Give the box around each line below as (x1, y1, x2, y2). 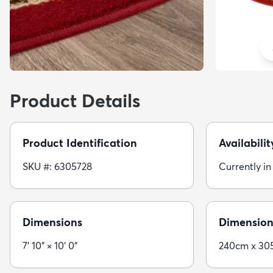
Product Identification (23, 135, 137, 150)
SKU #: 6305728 (23, 160, 92, 172)
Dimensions (23, 214, 82, 229)
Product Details (10, 89, 140, 112)
